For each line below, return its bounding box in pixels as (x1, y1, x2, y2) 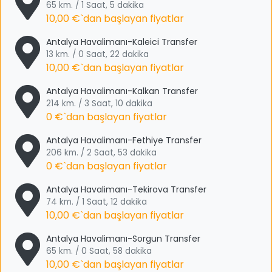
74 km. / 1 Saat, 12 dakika (46, 196, 147, 208)
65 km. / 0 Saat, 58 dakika (46, 245, 152, 257)
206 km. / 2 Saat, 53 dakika (46, 147, 157, 158)
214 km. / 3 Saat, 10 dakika (46, 98, 152, 109)
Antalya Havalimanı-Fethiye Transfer (46, 134, 202, 146)
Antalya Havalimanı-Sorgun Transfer (46, 233, 200, 245)
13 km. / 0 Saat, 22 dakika (46, 49, 149, 60)
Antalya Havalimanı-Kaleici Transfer (46, 36, 197, 48)
